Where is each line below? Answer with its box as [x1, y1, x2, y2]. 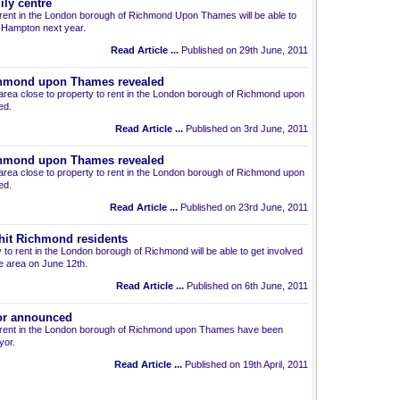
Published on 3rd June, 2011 [183, 123, 308, 134]
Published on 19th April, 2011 [182, 359, 308, 370]
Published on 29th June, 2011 [179, 45, 308, 55]
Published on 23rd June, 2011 [178, 202, 308, 212]
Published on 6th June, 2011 [184, 280, 308, 291]
